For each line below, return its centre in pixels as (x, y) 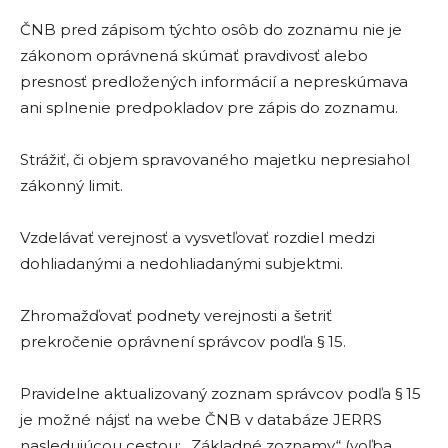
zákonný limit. (71, 185)
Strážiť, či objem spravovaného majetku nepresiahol (215, 159)
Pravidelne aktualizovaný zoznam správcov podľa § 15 (220, 393)
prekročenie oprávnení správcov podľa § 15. (183, 341)
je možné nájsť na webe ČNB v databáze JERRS (201, 419)
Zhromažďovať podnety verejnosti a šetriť (176, 315)
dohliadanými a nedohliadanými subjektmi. (181, 263)
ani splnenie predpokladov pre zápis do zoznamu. (209, 107)
